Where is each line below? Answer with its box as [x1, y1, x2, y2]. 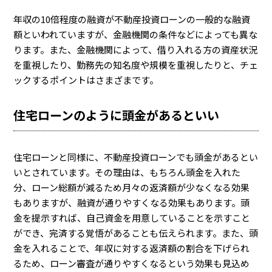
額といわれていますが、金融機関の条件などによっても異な [13, 28, 258, 41]
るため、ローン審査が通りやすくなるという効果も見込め [13, 257, 250, 270]
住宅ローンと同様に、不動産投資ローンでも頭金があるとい [13, 151, 259, 163]
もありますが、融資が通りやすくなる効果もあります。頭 [13, 196, 250, 209]
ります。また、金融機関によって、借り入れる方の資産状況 [13, 43, 258, 56]
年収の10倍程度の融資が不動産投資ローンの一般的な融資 [13, 13, 251, 25]
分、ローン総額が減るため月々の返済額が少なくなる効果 [13, 181, 250, 194]
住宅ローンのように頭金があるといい [13, 106, 220, 124]
